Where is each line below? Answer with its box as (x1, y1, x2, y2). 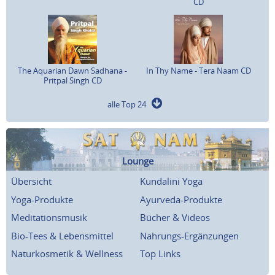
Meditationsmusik (11, 211, 87, 224)
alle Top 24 (107, 99, 152, 110)
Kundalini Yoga (140, 175, 203, 188)
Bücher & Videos (140, 211, 210, 224)
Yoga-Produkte (11, 193, 73, 206)
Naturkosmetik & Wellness (11, 247, 123, 260)
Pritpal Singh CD (43, 75, 102, 87)
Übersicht (11, 175, 52, 188)
